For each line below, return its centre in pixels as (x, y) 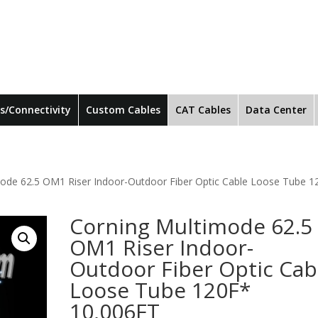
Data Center (276, 109)
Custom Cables (123, 109)
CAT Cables (203, 109)
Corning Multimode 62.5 (191, 226)
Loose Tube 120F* (161, 290)
